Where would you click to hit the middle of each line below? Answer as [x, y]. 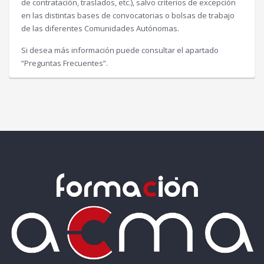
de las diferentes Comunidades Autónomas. [100, 28]
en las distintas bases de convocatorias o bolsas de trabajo [128, 15]
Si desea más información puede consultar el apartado [120, 50]
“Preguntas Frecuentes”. [65, 63]
